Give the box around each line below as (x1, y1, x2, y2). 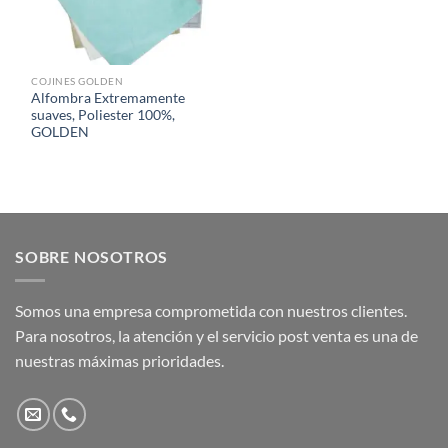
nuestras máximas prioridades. (15, 351, 224, 371)
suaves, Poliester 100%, (31, 106, 176, 123)
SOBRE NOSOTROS (15, 246, 169, 266)
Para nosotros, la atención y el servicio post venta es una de (15, 326, 418, 346)
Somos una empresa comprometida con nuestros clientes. (15, 301, 407, 321)
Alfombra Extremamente (31, 89, 186, 106)
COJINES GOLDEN (31, 75, 124, 88)
